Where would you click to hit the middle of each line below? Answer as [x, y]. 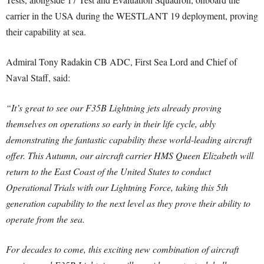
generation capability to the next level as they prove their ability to [128, 203]
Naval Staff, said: [38, 77]
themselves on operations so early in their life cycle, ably [111, 123]
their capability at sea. [46, 32]
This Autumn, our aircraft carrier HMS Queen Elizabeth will [141, 155]
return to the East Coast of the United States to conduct [108, 171]
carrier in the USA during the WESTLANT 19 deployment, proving [132, 16]
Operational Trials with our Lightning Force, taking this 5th [117, 187]
